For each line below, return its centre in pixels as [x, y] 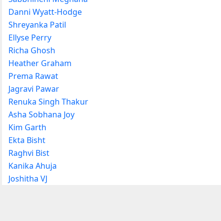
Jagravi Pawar [34, 89]
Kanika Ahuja [33, 166]
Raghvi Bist [29, 153]
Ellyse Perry [30, 37]
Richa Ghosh [32, 50]
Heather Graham [40, 63]
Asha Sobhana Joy [41, 114]
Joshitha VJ [28, 178]
